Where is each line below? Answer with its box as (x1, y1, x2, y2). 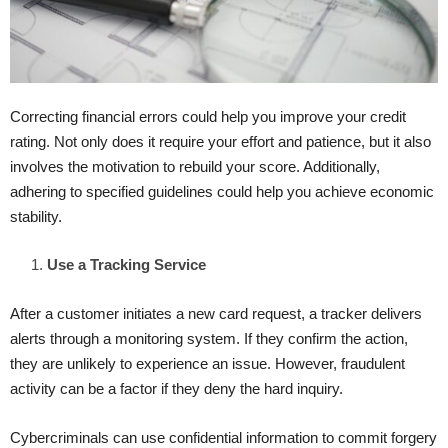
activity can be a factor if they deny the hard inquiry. (10, 379, 343, 397)
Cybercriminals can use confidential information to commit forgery (10, 428, 437, 446)
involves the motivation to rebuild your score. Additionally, (10, 157, 380, 175)
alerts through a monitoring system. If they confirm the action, (10, 329, 408, 347)
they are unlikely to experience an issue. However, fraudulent (10, 354, 405, 372)
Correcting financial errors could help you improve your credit (10, 107, 406, 125)
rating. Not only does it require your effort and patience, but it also (10, 132, 431, 150)
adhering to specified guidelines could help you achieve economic (10, 182, 434, 200)
